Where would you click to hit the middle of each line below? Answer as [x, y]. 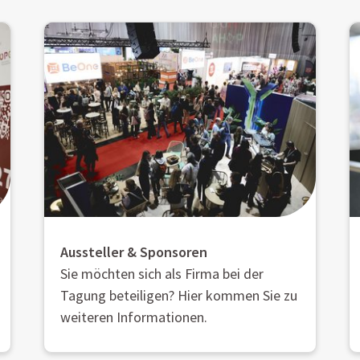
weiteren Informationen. [134, 317]
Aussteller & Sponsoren [134, 252]
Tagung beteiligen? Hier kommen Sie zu [179, 295]
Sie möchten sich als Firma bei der [162, 273]
